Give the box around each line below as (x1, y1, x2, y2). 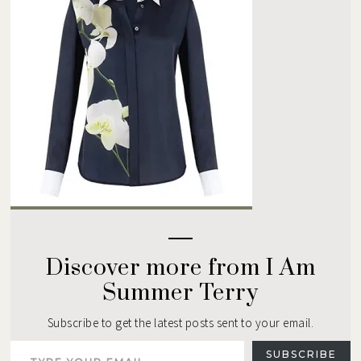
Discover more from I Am (45, 254, 316, 282)
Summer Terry (102, 279, 259, 307)
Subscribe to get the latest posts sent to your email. (47, 315, 314, 330)
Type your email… (10, 332, 56, 348)
